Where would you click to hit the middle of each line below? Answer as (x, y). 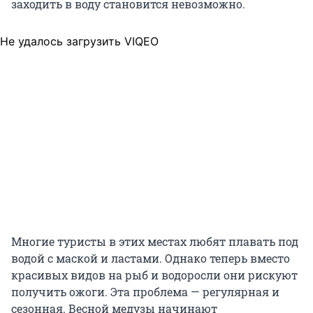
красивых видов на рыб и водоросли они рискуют (154, 275)
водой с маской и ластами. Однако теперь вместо (151, 258)
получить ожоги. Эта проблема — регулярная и (145, 291)
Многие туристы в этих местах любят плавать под (155, 241)
